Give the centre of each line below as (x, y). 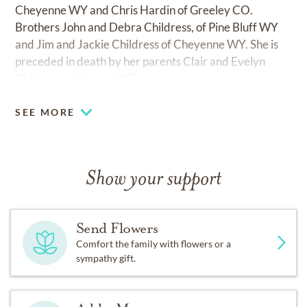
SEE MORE (45, 112)
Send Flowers (117, 229)
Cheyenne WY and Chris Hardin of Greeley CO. (134, 10)
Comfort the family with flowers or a (153, 244)
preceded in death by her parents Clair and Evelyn (140, 62)
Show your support (153, 180)
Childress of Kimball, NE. (77, 79)
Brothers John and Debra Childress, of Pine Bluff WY (147, 27)
